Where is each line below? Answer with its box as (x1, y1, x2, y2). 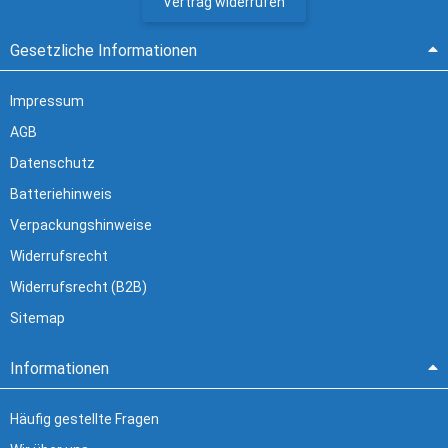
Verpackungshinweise (10, 217, 152, 233)
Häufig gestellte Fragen (10, 411, 159, 427)
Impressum (10, 93, 84, 109)
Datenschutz (10, 155, 95, 171)
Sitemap (10, 310, 65, 326)
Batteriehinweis (10, 186, 112, 202)
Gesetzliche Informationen (10, 41, 197, 60)
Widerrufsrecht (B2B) (10, 279, 147, 295)
